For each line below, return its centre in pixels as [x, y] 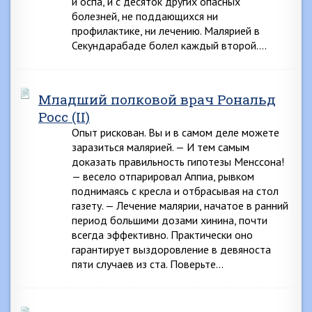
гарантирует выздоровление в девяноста [171, 249]
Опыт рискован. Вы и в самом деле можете [175, 132]
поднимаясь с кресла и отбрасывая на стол [175, 191]
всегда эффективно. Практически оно [162, 235]
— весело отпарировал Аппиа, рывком [163, 176]
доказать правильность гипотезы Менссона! [178, 162]
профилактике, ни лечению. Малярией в [166, 31]
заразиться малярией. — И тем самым [161, 147]
